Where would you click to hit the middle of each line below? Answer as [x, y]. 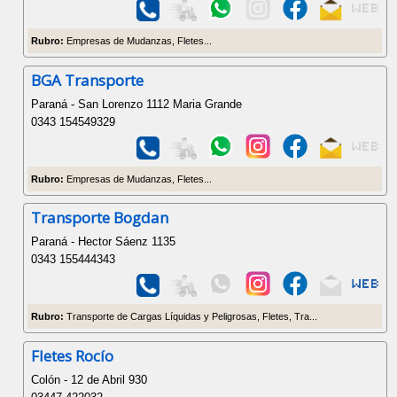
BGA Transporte [88, 80]
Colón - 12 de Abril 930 [90, 379]
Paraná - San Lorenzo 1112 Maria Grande [137, 104]
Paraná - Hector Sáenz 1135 [104, 242]
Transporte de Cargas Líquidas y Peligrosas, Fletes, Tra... [191, 317]
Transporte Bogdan [100, 218]
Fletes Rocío [73, 355]
